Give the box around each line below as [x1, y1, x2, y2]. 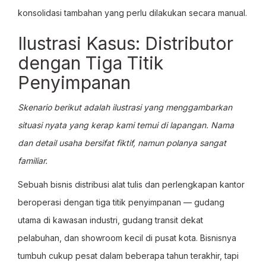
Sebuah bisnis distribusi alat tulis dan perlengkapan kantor [18, 179, 245, 189]
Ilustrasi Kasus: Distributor [18, 33, 233, 54]
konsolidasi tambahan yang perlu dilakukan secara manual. [18, 8, 247, 18]
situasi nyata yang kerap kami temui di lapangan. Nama [18, 120, 234, 130]
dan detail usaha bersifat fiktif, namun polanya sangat [18, 138, 226, 148]
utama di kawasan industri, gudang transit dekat [18, 215, 203, 225]
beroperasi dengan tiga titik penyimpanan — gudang [18, 197, 224, 207]
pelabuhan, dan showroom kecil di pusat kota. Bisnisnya [18, 233, 236, 243]
